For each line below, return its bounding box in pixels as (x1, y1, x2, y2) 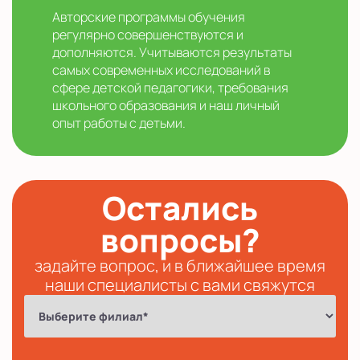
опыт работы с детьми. (52, 114, 186, 133)
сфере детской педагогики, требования (52, 79, 288, 97)
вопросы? (100, 218, 260, 263)
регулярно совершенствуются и (52, 26, 243, 44)
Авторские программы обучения (52, 8, 245, 27)
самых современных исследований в (52, 61, 270, 80)
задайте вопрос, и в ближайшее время (35, 255, 325, 277)
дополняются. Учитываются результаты (52, 43, 292, 62)
